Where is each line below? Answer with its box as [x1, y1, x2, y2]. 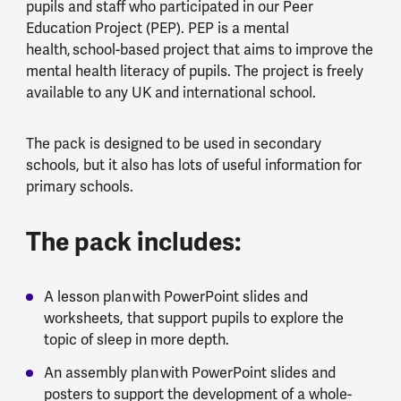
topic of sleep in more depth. [43, 330, 229, 350]
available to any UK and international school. [25, 82, 321, 102]
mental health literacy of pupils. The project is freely [25, 61, 363, 81]
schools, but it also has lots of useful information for [25, 155, 362, 175]
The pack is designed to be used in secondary [25, 133, 321, 153]
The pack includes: [25, 226, 241, 259]
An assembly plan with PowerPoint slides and [43, 363, 336, 383]
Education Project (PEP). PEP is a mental [25, 18, 289, 38]
